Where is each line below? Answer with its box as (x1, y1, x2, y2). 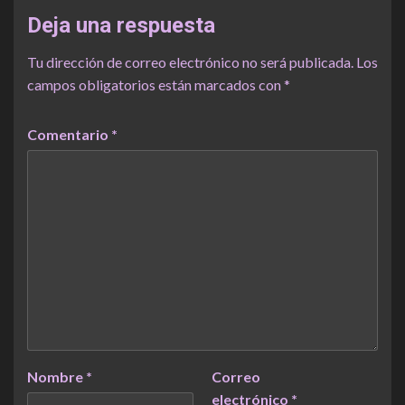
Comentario (27, 126, 111, 144)
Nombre (27, 368, 86, 386)
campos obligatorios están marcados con (27, 76, 284, 94)
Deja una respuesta (27, 13, 215, 39)
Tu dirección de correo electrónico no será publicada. (27, 53, 353, 71)
